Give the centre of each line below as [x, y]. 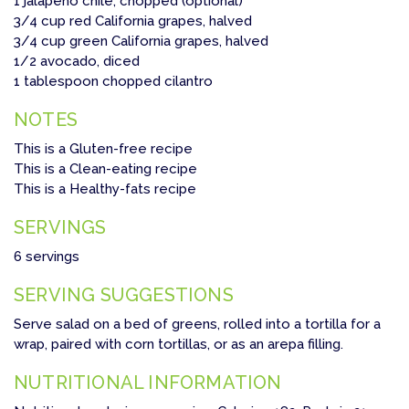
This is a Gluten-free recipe [103, 149]
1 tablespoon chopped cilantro [113, 82]
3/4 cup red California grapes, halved [133, 21]
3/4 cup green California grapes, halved [141, 42]
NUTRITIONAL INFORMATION [148, 383]
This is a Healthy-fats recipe [105, 189]
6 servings [47, 257]
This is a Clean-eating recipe [105, 169]
